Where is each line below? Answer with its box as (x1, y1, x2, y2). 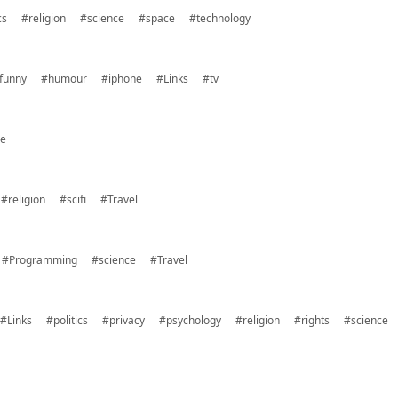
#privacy (102, 313, 145, 328)
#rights (294, 313, 330, 328)
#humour (41, 71, 87, 86)
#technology (189, 11, 251, 26)
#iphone (101, 71, 142, 86)
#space (139, 11, 175, 26)
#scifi (60, 192, 86, 207)
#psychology (159, 313, 221, 328)
